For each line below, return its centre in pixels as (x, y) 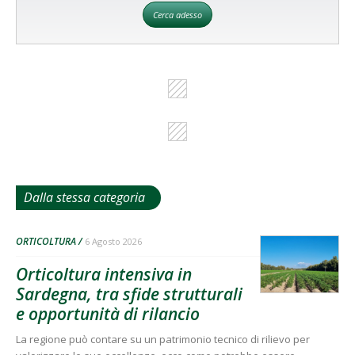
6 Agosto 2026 (113, 241)
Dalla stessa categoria (84, 197)
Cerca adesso (177, 14)
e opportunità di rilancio (108, 313)
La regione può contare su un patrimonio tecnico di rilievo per (163, 339)
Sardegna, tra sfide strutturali (129, 294)
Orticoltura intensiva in (104, 274)
